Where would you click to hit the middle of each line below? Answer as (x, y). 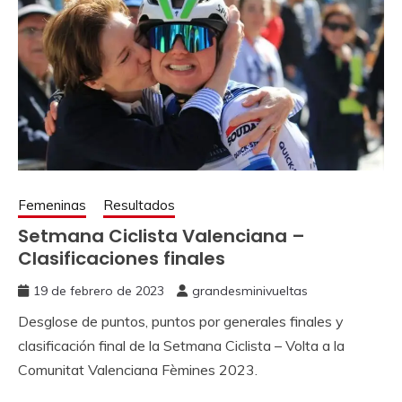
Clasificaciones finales (122, 259)
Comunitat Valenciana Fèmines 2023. (138, 370)
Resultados (139, 205)
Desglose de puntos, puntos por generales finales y (181, 322)
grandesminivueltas (250, 291)
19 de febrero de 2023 (99, 291)
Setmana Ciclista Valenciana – (162, 236)
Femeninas (52, 205)
